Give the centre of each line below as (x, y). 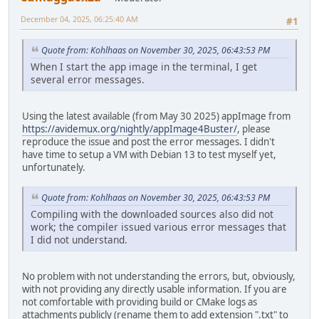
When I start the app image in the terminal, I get (144, 67)
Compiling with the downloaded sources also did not (152, 214)
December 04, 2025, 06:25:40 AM (79, 19)
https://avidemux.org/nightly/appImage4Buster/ (130, 129)
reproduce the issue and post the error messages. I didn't (148, 142)
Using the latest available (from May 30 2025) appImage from (156, 116)
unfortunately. (54, 168)
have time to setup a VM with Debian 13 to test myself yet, (149, 155)
